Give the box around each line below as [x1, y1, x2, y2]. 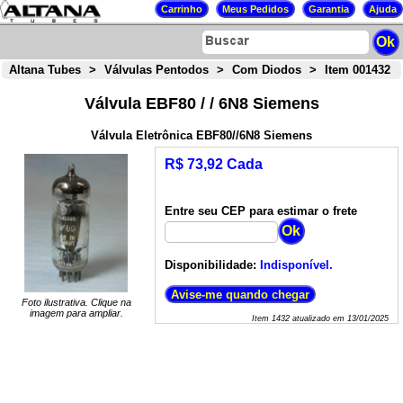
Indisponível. [259, 258, 333, 273]
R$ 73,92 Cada [164, 157, 263, 173]
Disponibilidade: [164, 258, 256, 273]
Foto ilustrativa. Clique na [21, 297, 131, 309]
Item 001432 [324, 63, 390, 77]
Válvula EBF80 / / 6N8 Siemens [84, 94, 319, 113]
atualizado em [289, 314, 347, 324]
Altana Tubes [8, 63, 81, 77]
